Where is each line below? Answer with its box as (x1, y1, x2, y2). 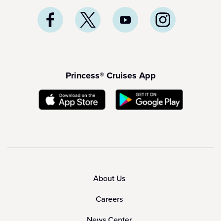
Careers (96, 193, 123, 205)
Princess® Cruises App (65, 69, 156, 82)
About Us (93, 173, 125, 184)
